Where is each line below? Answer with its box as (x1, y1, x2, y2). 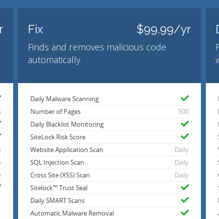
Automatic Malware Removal (30, 209, 114, 218)
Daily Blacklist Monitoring (30, 120, 104, 129)
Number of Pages (30, 108, 81, 116)
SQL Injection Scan (30, 158, 85, 167)
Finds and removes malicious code (28, 41, 167, 53)
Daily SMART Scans (30, 197, 85, 205)
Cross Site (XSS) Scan (30, 171, 90, 180)
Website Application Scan (30, 146, 104, 154)
